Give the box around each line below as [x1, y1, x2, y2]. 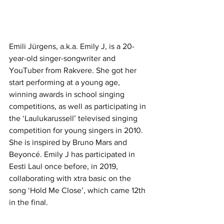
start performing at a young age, [9, 77, 122, 86]
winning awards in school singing [9, 89, 126, 98]
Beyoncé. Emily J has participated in [9, 149, 137, 158]
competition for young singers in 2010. [9, 125, 145, 134]
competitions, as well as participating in [9, 101, 148, 110]
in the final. [9, 197, 50, 206]
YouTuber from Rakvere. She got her [9, 65, 138, 74]
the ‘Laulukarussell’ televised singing [9, 113, 139, 122]
